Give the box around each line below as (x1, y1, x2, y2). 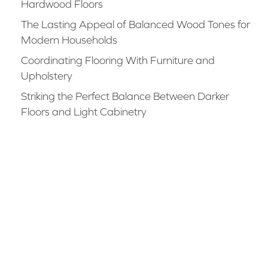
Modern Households (21, 33, 118, 46)
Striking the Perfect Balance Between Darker (21, 90, 230, 102)
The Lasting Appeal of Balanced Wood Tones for (21, 18, 251, 31)
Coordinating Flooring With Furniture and (21, 54, 215, 66)
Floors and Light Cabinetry (21, 105, 147, 118)
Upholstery (21, 69, 73, 82)
